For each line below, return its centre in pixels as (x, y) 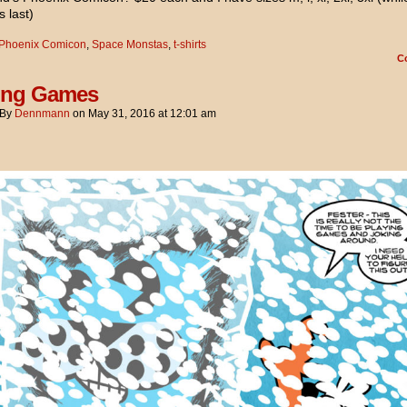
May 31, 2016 (122, 113)
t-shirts (190, 44)
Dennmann (42, 113)
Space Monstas (130, 44)
